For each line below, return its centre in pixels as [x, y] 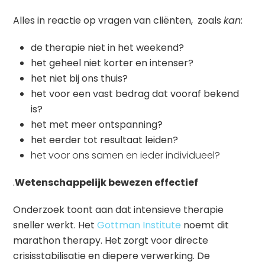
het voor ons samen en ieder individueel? [126, 156]
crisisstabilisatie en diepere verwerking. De [112, 256]
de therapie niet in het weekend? [108, 48]
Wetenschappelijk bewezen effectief [107, 183]
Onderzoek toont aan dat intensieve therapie [119, 210]
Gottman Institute [139, 225]
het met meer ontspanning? [97, 125]
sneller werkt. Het [54, 225]
